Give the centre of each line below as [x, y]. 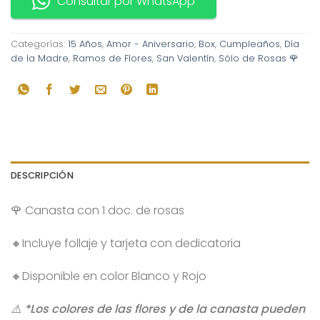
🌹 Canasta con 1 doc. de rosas [97, 211]
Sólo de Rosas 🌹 [259, 59]
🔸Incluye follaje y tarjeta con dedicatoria [126, 244]
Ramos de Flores [112, 59]
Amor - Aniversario [150, 44]
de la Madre [40, 59]
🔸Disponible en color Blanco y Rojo [109, 276]
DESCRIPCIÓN [42, 176]
